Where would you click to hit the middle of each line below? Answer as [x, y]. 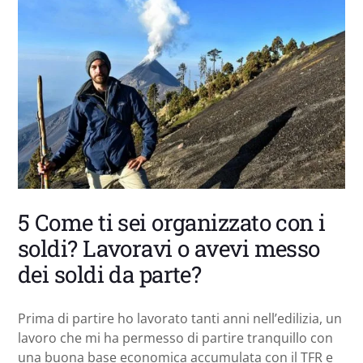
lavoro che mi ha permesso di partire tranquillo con [175, 337]
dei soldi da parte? [110, 274]
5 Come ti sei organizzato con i [172, 222]
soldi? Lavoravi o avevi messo [169, 248]
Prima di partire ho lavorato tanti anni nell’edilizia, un [180, 318]
